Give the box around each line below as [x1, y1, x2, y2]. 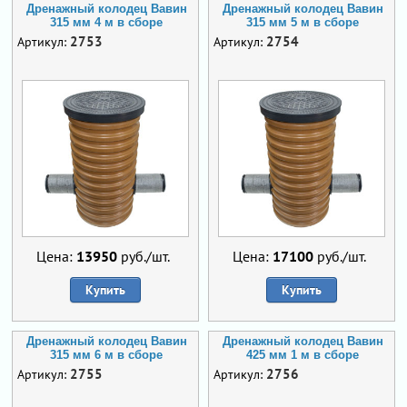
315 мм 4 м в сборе [50, 15, 163, 29]
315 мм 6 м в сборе [50, 348, 163, 362]
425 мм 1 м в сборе [246, 348, 359, 362]
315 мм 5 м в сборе [246, 15, 359, 29]
